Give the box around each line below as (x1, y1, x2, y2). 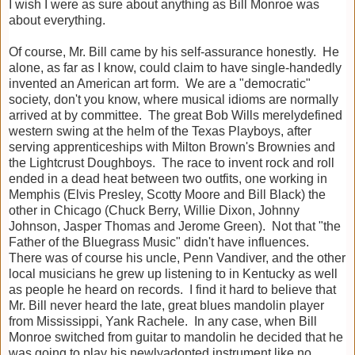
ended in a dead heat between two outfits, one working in (9, 172, 327, 186)
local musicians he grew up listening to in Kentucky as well (9, 267, 338, 281)
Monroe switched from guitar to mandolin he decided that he (9, 330, 343, 345)
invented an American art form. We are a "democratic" (9, 77, 311, 91)
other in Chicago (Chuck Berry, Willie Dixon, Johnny (9, 204, 300, 218)
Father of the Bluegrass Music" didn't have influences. (9, 235, 312, 250)
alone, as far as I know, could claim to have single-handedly (9, 61, 342, 75)
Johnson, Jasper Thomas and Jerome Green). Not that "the (9, 219, 341, 234)
